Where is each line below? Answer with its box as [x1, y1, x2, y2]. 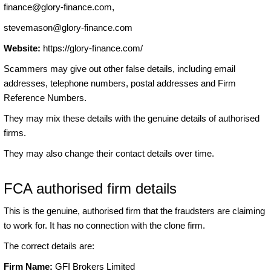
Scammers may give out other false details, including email [4, 64, 235, 74]
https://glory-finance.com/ [41, 43, 143, 54]
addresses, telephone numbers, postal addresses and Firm [4, 78, 236, 89]
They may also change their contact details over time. [4, 148, 214, 159]
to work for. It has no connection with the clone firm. [4, 220, 205, 231]
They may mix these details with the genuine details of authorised [4, 113, 260, 124]
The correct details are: [4, 241, 94, 252]
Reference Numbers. [4, 93, 87, 103]
